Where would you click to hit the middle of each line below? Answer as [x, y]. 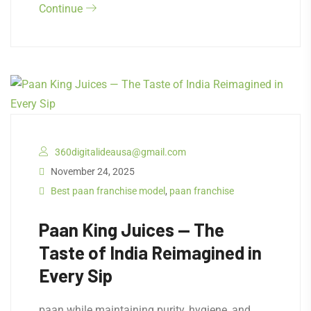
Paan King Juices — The [132, 230]
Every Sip [76, 276]
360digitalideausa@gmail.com [120, 152]
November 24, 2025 [92, 172]
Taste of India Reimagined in [150, 253]
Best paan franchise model [108, 191]
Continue [62, 9]
